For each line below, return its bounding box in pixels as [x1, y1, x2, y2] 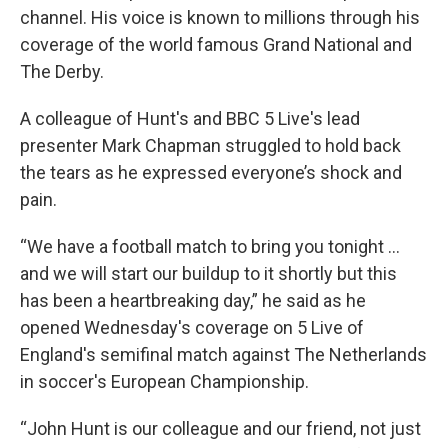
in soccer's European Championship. [20, 371, 309, 392]
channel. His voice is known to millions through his [20, 7, 420, 28]
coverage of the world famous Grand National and [20, 34, 412, 55]
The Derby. [20, 61, 104, 82]
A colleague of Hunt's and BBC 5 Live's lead [20, 108, 360, 129]
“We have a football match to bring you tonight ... [20, 236, 400, 257]
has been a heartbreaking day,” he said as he [20, 290, 366, 311]
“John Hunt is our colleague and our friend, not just [20, 418, 421, 439]
